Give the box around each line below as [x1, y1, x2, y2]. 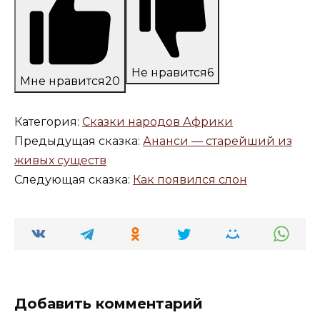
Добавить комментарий [14, 295, 203, 313]
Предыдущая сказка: [14, 134, 143, 149]
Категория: [14, 115, 82, 129]
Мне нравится [20, 74, 105, 89]
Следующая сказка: [14, 173, 133, 187]
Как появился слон [133, 173, 247, 187]
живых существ [14, 154, 106, 168]
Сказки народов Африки [82, 115, 233, 129]
